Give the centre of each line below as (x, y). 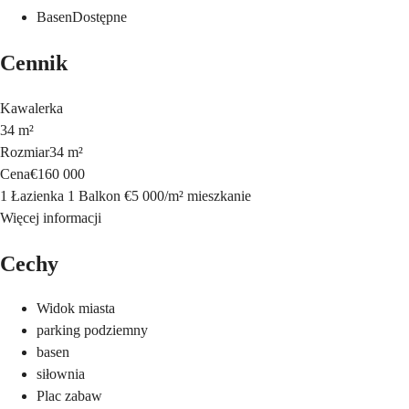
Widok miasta (76, 309)
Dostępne (100, 16)
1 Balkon (94, 195)
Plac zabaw (69, 396)
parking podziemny (92, 330)
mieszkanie (219, 195)
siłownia (61, 374)
